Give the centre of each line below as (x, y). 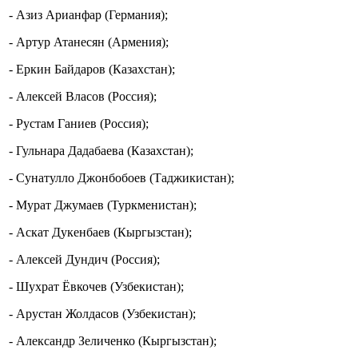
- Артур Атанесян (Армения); (89, 42)
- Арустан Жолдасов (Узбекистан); (102, 314)
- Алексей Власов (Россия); (83, 97)
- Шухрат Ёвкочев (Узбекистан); (96, 287)
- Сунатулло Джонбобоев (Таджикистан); (121, 178)
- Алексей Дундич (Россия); (84, 260)
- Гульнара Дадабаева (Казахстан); (101, 151)
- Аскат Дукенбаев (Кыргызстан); (100, 233)
